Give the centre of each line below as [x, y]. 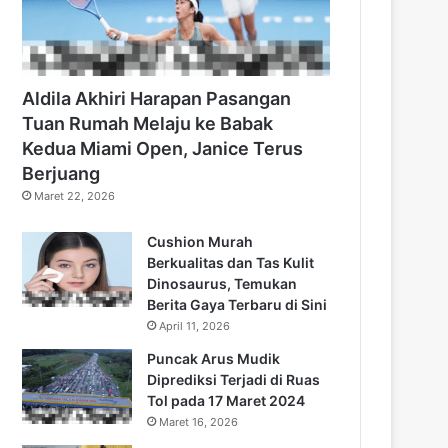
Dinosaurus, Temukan [222, 283]
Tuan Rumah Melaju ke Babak [147, 123]
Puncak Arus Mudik [213, 358]
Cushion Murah [200, 241]
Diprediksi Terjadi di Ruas [233, 379]
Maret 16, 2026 [198, 421]
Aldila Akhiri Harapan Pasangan [156, 98]
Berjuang [61, 173]
